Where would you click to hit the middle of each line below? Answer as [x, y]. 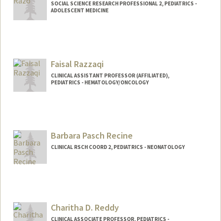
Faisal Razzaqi [77, 64]
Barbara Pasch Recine [92, 136]
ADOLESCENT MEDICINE [79, 10]
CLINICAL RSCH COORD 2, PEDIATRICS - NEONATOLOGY [118, 147]
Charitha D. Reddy [85, 208]
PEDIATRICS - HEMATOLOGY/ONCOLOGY [100, 82]
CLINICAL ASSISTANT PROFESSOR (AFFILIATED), [110, 75]
